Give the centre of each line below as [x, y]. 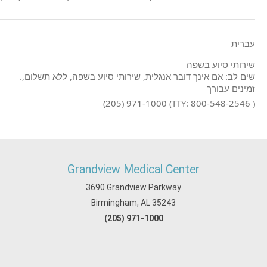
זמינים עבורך [231, 88]
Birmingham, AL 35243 [133, 203]
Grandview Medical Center [133, 170]
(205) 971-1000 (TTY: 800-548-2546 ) [179, 103]
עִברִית [243, 44]
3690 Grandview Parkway [133, 187]
